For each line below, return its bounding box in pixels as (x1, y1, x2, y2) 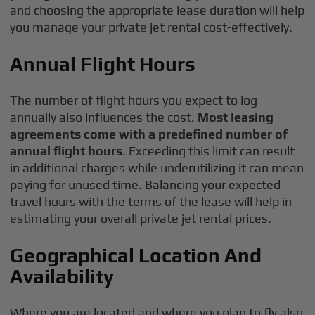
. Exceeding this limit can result (122, 143, 295, 158)
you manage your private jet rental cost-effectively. (10, 20, 293, 34)
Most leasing (198, 110, 274, 124)
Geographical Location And (10, 244, 262, 266)
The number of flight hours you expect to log (10, 93, 258, 108)
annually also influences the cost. (10, 110, 198, 124)
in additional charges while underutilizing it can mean (10, 160, 304, 175)
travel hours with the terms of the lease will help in (10, 194, 292, 209)
